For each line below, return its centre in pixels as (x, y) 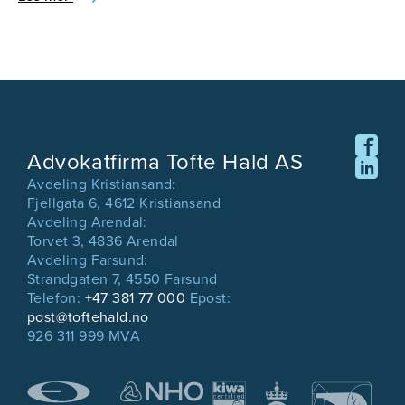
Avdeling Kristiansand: (102, 184)
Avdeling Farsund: (88, 260)
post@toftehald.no (88, 317)
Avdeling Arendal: (87, 222)
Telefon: (56, 298)
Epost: (210, 298)
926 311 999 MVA (84, 336)
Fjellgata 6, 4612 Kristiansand (124, 203)
